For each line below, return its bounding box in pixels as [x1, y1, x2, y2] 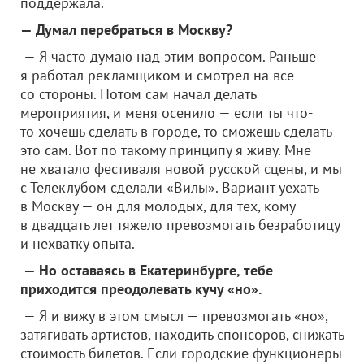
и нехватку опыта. [20, 234, 135, 253]
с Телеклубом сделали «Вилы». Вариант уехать [20, 178, 318, 197]
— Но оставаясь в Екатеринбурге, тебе [20, 261, 273, 279]
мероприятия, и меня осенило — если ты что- [20, 103, 313, 122]
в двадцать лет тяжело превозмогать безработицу [20, 215, 340, 234]
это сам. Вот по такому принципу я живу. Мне [20, 141, 311, 159]
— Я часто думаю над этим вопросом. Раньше [20, 47, 316, 66]
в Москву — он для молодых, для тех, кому [20, 197, 295, 215]
